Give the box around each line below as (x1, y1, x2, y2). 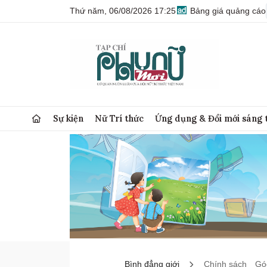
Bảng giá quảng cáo (188, 6, 266, 15)
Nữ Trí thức (95, 113, 144, 124)
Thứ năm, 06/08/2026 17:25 (70, 6, 176, 15)
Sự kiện (53, 113, 84, 124)
